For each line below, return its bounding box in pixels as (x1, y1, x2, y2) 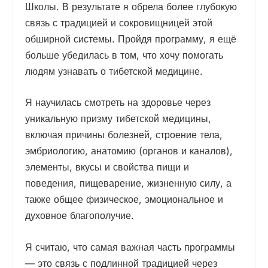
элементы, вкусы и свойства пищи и (25, 161, 190, 173)
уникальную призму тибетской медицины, (25, 112, 212, 125)
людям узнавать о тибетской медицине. (25, 65, 203, 77)
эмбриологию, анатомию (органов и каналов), (25, 145, 233, 157)
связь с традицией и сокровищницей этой (25, 16, 213, 29)
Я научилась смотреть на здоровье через (25, 96, 211, 109)
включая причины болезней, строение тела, (25, 129, 223, 141)
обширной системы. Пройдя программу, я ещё (25, 32, 237, 45)
